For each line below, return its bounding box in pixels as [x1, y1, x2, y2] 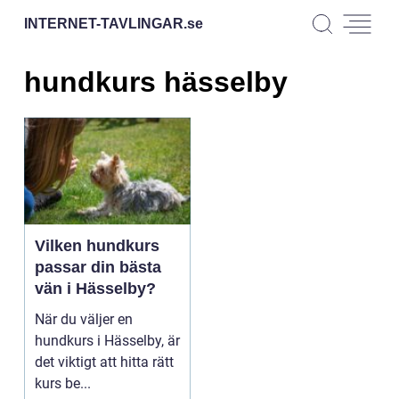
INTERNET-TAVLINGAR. [24, 15, 187, 31]
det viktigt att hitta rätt [35, 353, 174, 370]
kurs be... [35, 374, 91, 392]
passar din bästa [35, 257, 161, 276]
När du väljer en [35, 310, 133, 328]
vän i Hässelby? [35, 279, 156, 297]
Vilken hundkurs [35, 236, 159, 255]
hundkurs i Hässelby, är [35, 331, 180, 349]
